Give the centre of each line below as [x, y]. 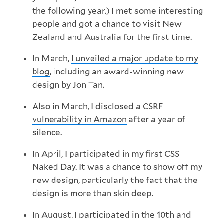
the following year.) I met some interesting [118, 11]
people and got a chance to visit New [107, 24]
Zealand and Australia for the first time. [112, 37]
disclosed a [119, 106]
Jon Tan [87, 85]
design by [52, 85]
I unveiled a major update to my [134, 59]
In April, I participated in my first [98, 154]
